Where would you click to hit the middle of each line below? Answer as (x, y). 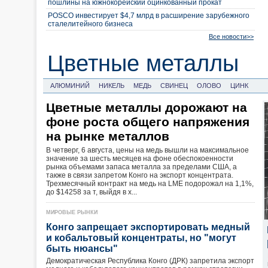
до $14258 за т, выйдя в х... (92, 192)
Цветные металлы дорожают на (147, 107)
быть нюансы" (84, 249)
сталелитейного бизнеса (90, 24)
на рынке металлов (108, 136)
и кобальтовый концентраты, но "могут (141, 238)
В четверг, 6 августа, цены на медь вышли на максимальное (147, 150)
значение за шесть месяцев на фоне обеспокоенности (140, 159)
